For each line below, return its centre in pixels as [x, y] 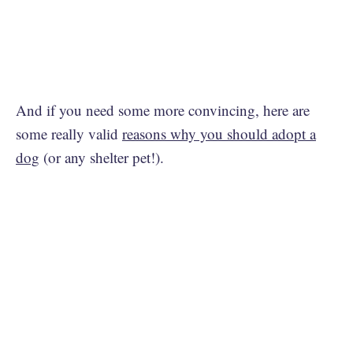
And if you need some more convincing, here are [163, 110]
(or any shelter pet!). [102, 157]
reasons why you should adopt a [219, 134]
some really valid [69, 134]
